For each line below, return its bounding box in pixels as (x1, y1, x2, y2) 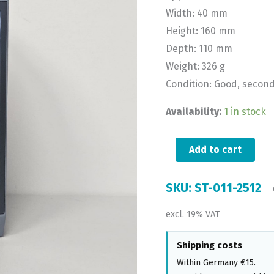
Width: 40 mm (165, 7, 228, 19)
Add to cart (188, 143, 242, 155)
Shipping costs (176, 239, 242, 251)
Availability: (165, 105, 221, 117)
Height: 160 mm (165, 24, 235, 37)
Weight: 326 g (165, 60, 225, 72)
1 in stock (223, 105, 266, 117)
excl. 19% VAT (165, 209, 220, 220)
